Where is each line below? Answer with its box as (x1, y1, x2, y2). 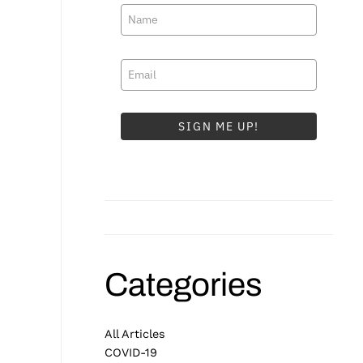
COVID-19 (105, 346, 158, 360)
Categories (105, 267, 263, 303)
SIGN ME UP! (178, 118, 259, 134)
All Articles (105, 327, 166, 341)
